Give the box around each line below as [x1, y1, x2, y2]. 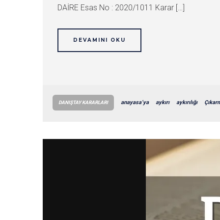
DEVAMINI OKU [73, 37, 126, 43]
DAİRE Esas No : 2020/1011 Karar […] [57, 3, 185, 12]
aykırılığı [176, 99, 197, 106]
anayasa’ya [121, 99, 149, 106]
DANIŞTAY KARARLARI [58, 100, 108, 105]
